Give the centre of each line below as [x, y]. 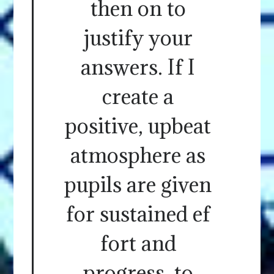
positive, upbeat [138, 125]
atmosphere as [138, 155]
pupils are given [138, 184]
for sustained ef [138, 213]
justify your [138, 37]
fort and [138, 243]
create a [138, 96]
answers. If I [138, 67]
